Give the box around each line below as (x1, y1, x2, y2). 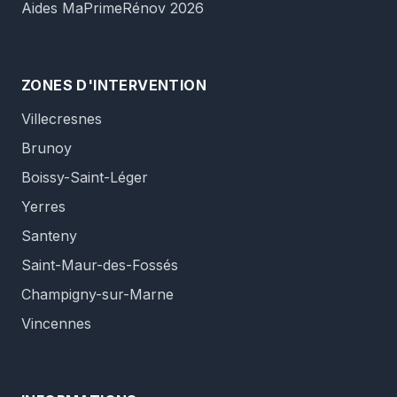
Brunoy (21, 139, 72, 157)
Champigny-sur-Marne (21, 285, 174, 303)
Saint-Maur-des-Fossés (21, 256, 178, 274)
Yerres (21, 198, 66, 215)
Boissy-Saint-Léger (21, 168, 148, 186)
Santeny (21, 227, 77, 245)
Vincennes (21, 315, 91, 332)
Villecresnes (21, 110, 102, 128)
